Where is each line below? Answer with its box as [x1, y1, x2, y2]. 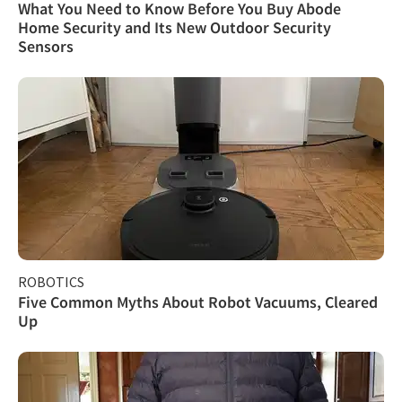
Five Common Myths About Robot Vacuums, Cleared [18, 291, 378, 312]
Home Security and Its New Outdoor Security [18, 16, 331, 38]
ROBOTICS [18, 272, 84, 291]
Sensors [18, 35, 74, 57]
